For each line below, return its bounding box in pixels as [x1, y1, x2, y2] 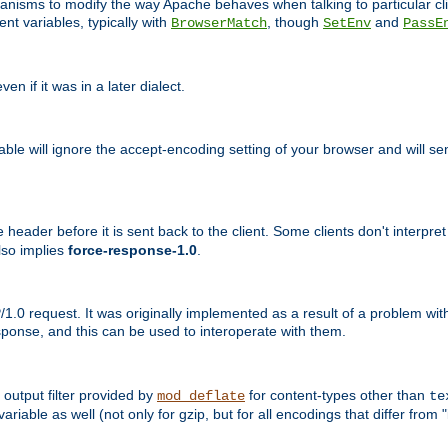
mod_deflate [157, 387, 245, 404]
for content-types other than [245, 386, 429, 403]
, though [267, 13, 323, 30]
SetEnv [323, 14, 371, 31]
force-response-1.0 [68, 242, 197, 259]
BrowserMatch [171, 14, 267, 31]
